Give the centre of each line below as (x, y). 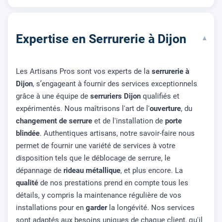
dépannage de (40, 170)
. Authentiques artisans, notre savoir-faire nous (117, 133)
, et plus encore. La (152, 170)
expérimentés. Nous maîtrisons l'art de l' (83, 108)
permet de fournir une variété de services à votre (96, 145)
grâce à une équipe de (53, 96)
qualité (27, 183)
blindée (28, 133)
